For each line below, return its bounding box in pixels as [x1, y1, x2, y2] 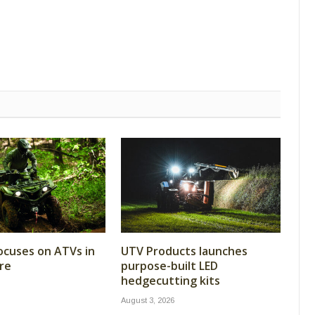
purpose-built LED [121, 258, 218, 274]
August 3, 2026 [121, 296, 174, 305]
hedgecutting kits [121, 273, 220, 289]
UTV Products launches [121, 243, 247, 259]
